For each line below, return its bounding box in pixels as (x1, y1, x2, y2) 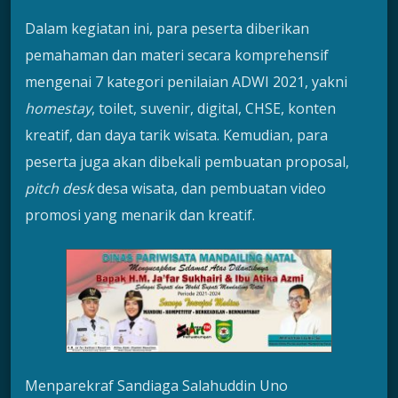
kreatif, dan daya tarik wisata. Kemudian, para (25, 125, 328, 146)
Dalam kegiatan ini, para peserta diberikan (25, 19, 309, 39)
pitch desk (25, 179, 93, 199)
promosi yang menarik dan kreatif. (25, 205, 255, 226)
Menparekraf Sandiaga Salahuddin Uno (25, 376, 288, 396)
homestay (25, 99, 92, 119)
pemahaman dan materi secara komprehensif (25, 45, 329, 66)
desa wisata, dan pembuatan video (93, 179, 326, 199)
